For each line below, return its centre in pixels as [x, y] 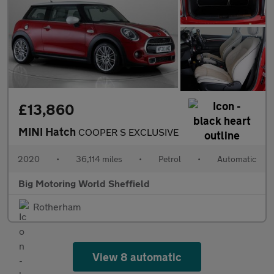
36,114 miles [99, 158]
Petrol [170, 158]
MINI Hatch [48, 131]
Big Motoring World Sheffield [84, 183]
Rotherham [57, 206]
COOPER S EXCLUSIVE [128, 131]
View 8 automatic [137, 257]
